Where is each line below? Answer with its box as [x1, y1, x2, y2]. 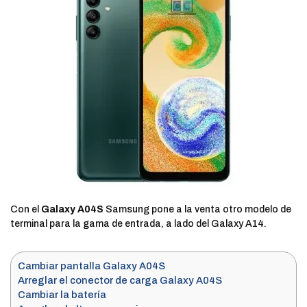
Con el [10, 204, 41, 214]
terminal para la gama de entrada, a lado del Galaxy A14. [10, 219, 267, 229]
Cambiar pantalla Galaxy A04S [18, 260, 165, 271]
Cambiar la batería [18, 289, 106, 300]
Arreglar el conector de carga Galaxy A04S [18, 275, 222, 286]
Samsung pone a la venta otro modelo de [103, 204, 291, 214]
